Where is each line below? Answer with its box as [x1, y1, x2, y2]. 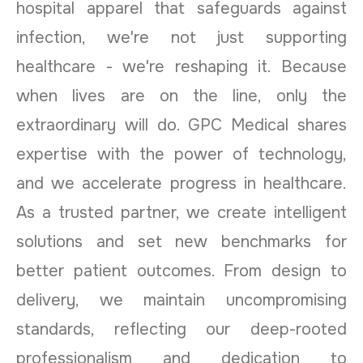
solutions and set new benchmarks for [16, 231, 347, 252]
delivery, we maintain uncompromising [16, 289, 347, 310]
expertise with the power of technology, [16, 143, 347, 164]
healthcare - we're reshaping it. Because [16, 56, 347, 77]
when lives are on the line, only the [16, 85, 347, 106]
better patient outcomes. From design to [16, 260, 347, 281]
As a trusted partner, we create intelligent [16, 202, 347, 223]
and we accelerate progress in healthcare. [16, 173, 347, 194]
